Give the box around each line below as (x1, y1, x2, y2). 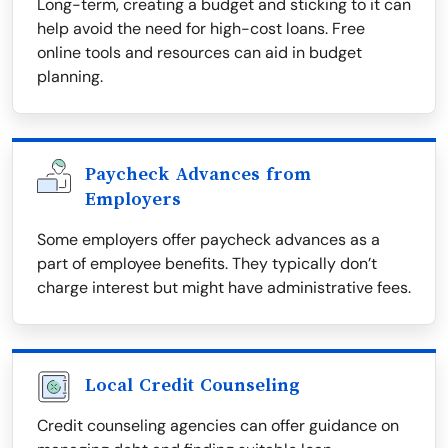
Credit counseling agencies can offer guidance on (37, 415, 399, 437)
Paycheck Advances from (85, 164, 311, 185)
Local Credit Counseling (85, 375, 300, 396)
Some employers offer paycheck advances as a (37, 229, 380, 251)
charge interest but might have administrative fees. (37, 277, 411, 299)
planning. (37, 66, 103, 88)
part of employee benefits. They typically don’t (37, 253, 377, 275)
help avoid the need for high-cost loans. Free (37, 18, 365, 40)
